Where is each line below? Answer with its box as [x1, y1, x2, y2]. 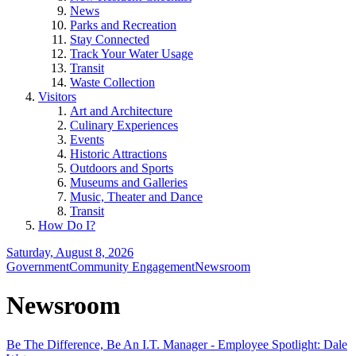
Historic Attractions [70, 147, 167, 161]
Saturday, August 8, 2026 [6, 246, 133, 259]
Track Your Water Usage [70, 47, 193, 60]
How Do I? [38, 219, 95, 232]
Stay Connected [70, 33, 149, 46]
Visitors [38, 90, 76, 103]
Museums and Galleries [70, 176, 188, 189]
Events [70, 133, 104, 146]
